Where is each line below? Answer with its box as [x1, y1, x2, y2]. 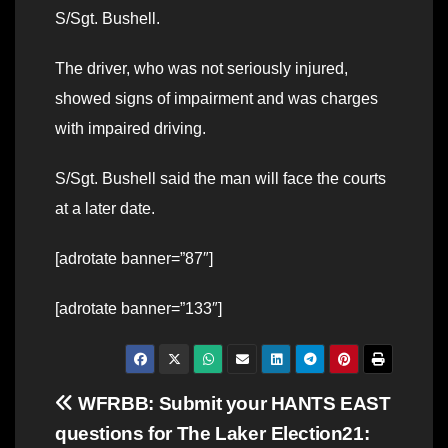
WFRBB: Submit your [73, 393, 267, 415]
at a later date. [55, 200, 155, 218]
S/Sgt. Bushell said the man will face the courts [55, 170, 386, 188]
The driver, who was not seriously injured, [55, 60, 348, 78]
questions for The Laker [55, 423, 266, 445]
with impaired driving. [55, 120, 206, 138]
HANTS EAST [270, 393, 391, 415]
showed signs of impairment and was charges [55, 90, 378, 108]
